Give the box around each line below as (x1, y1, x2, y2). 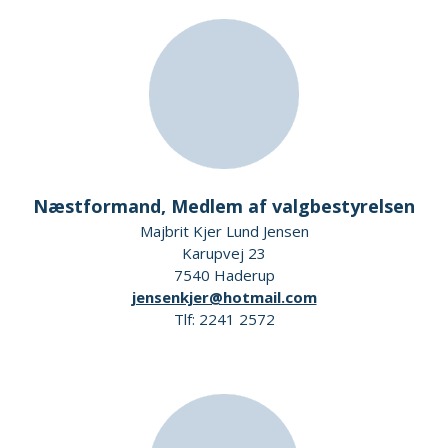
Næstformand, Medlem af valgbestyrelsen (33, 194, 415, 218)
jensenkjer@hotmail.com (131, 287, 317, 307)
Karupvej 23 (182, 243, 266, 263)
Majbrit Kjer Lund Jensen (139, 221, 309, 241)
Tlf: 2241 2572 (173, 309, 275, 329)
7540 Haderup (173, 265, 275, 285)
